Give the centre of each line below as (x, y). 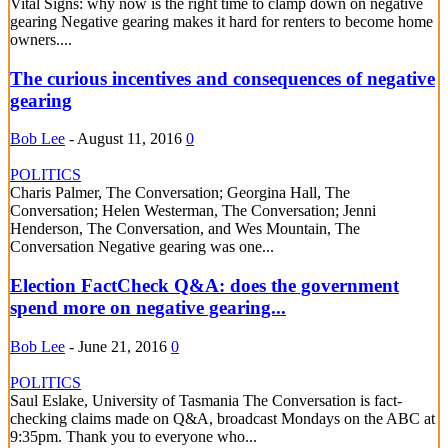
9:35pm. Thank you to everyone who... (133, 436)
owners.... (41, 39)
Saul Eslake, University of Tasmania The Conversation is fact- (206, 400)
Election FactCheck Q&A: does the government (204, 286)
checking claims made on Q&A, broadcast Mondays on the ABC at (222, 418)
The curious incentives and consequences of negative (222, 78)
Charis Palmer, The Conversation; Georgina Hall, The (180, 193)
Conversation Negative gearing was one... (142, 247)
